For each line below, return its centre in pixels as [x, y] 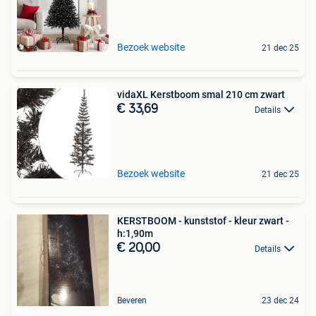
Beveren [132, 300]
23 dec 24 [280, 300]
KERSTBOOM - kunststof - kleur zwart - [203, 220]
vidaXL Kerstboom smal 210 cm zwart [201, 94]
